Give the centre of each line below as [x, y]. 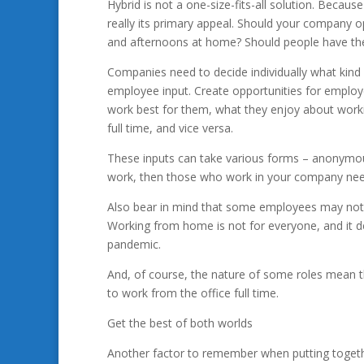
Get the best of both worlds [180, 323]
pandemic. [134, 244]
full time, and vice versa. [170, 128]
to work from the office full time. [193, 293]
